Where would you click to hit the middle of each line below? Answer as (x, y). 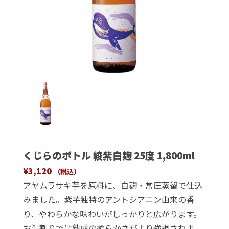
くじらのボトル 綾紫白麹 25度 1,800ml (109, 155)
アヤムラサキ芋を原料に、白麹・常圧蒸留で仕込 (112, 185)
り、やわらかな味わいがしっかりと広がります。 (112, 213)
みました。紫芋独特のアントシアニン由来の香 (108, 199)
